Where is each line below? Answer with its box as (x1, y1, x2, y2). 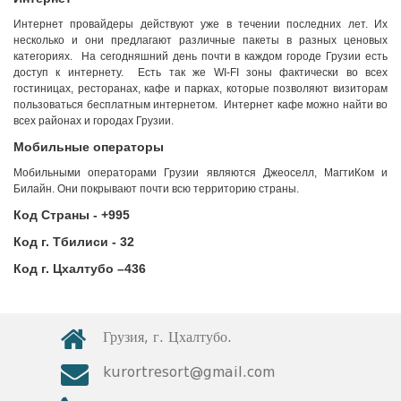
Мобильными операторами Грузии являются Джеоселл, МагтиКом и (13, 166, 388, 179)
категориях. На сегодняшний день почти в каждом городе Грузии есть (13, 50, 388, 63)
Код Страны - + (13, 208, 108, 222)
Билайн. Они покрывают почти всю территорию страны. (13, 183, 299, 195)
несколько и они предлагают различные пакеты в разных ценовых (13, 34, 388, 47)
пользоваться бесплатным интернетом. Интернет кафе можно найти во (13, 98, 388, 111)
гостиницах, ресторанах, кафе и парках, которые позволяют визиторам (13, 82, 388, 95)
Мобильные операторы (13, 140, 164, 154)
